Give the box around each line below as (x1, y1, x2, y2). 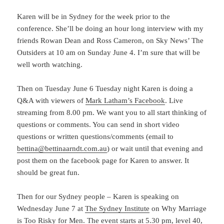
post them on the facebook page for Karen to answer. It (17, 156, 189, 165)
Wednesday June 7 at (17, 204, 85, 213)
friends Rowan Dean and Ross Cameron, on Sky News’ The (17, 36, 204, 45)
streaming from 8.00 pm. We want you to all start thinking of (17, 108, 207, 117)
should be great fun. (17, 168, 82, 177)
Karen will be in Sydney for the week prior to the (17, 12, 170, 21)
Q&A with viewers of (17, 96, 86, 105)
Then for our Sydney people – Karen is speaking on (17, 192, 179, 201)
